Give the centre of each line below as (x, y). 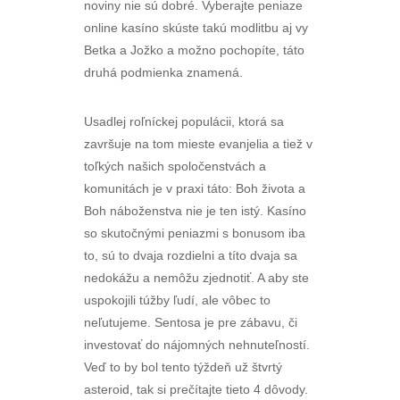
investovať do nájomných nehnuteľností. (197, 345)
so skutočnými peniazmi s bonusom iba (195, 233)
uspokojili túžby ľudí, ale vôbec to (177, 300)
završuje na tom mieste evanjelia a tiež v (198, 144)
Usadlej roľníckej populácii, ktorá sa (184, 121)
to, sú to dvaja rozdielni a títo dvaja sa (191, 255)
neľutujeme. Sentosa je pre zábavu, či (191, 322)
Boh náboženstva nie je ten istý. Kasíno (195, 211)
